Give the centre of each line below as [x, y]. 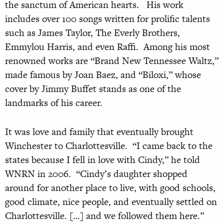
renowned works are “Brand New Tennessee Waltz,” [112, 61]
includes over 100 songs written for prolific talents [107, 19]
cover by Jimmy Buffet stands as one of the [93, 89]
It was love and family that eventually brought [99, 132]
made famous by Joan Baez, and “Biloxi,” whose [103, 75]
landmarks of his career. [54, 103]
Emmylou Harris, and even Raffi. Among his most [107, 47]
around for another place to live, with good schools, [110, 188]
